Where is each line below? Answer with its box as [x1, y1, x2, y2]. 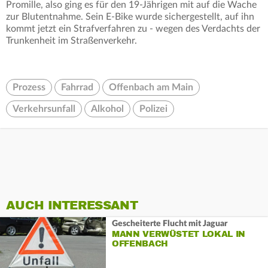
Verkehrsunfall [13, 104, 75, 114]
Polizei [139, 104, 167, 114]
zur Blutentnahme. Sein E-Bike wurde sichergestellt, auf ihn [6, 12, 254, 22]
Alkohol [91, 104, 124, 114]
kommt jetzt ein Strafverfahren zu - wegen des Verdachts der [6, 24, 260, 34]
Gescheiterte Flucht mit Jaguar [111, 219, 227, 228]
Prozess [13, 83, 45, 93]
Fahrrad [61, 83, 93, 93]
